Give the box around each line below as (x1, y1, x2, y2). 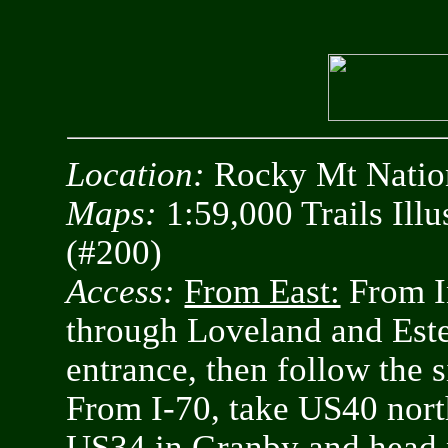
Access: (66, 272, 176, 310)
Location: (66, 155, 206, 193)
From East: (184, 272, 341, 310)
